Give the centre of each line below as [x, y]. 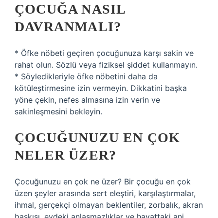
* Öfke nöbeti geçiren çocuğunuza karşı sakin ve [104, 53]
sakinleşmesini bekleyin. [58, 111]
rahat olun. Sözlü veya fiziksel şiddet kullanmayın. [106, 65]
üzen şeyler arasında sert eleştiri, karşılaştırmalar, [105, 193]
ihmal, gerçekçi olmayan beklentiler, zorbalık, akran [109, 205]
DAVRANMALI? [68, 27]
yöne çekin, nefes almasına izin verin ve [87, 100]
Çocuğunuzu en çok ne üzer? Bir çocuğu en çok [103, 182]
